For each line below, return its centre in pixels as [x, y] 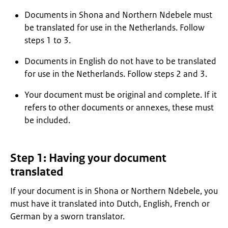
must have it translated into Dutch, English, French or [110, 204]
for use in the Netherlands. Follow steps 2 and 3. [116, 74]
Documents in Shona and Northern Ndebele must [118, 15]
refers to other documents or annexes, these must [119, 107]
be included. [47, 120]
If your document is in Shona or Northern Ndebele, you [114, 191]
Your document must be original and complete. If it [121, 95]
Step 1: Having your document [88, 158]
